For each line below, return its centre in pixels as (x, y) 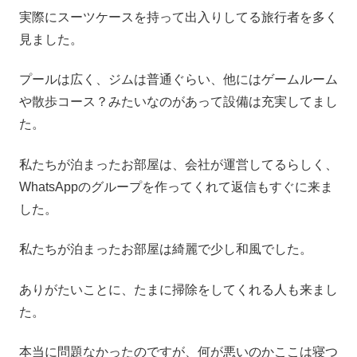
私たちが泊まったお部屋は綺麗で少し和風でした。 (166, 249)
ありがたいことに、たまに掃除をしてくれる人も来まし (178, 289)
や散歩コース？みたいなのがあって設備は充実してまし (178, 102)
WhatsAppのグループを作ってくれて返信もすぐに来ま (176, 186)
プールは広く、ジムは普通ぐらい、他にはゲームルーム (178, 80)
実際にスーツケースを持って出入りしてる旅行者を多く (178, 18)
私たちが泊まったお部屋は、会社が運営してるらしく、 (178, 164)
